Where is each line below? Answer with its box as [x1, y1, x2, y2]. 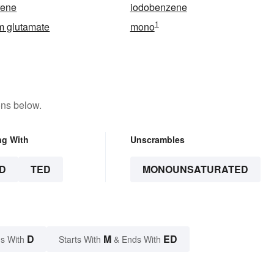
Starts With [59, 232, 103, 245]
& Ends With [111, 232, 163, 245]
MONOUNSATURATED [142, 161, 248, 176]
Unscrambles [130, 133, 185, 146]
